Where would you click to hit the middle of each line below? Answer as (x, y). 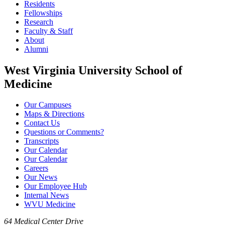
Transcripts (41, 141)
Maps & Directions (54, 114)
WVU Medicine (50, 204)
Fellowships (43, 13)
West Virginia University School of (93, 70)
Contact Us (42, 123)
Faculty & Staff (48, 31)
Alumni (36, 49)
